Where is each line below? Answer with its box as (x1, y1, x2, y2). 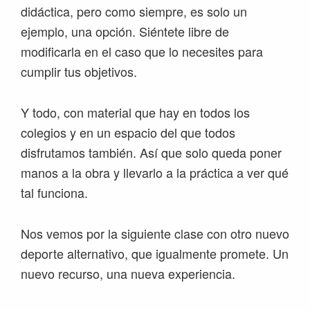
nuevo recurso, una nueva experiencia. (21, 264, 235, 282)
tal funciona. (21, 183, 88, 201)
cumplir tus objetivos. (21, 62, 137, 80)
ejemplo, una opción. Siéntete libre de (21, 22, 229, 40)
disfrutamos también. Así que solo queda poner (21, 143, 282, 161)
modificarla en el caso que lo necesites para (21, 42, 263, 60)
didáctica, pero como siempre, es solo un (21, 2, 247, 20)
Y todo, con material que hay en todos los (21, 103, 250, 121)
